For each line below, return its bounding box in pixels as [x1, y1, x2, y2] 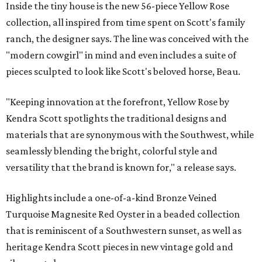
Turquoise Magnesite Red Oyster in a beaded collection [6, 208, 240, 220]
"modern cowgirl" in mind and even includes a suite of [6, 49, 236, 61]
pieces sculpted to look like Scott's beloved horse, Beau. [6, 65, 240, 78]
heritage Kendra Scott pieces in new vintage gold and [6, 241, 233, 253]
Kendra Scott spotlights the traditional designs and [6, 112, 227, 125]
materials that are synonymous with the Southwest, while [6, 129, 254, 141]
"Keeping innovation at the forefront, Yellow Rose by [6, 96, 229, 108]
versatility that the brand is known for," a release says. [6, 161, 236, 174]
